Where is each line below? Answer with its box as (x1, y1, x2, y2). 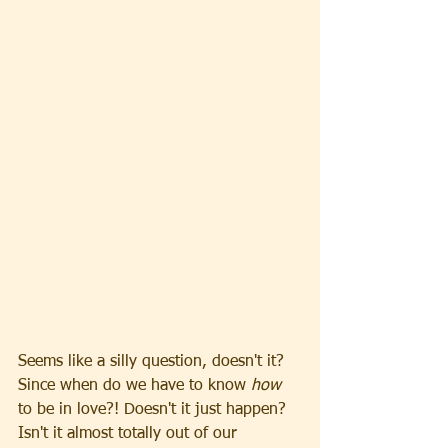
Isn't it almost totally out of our (18, 426, 242, 442)
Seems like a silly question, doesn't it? (18, 354, 289, 370)
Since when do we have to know (18, 378, 251, 394)
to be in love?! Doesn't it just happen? (18, 402, 291, 418)
